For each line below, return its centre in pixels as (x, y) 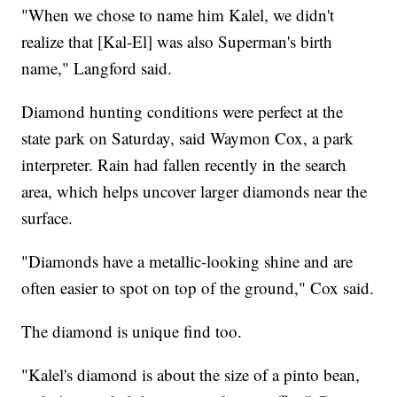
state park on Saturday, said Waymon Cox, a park (188, 138)
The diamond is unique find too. (132, 331)
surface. (47, 218)
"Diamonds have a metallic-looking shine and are (187, 261)
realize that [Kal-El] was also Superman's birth (177, 42)
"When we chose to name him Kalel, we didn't (178, 15)
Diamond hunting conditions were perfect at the (183, 112)
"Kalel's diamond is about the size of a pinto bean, (191, 375)
